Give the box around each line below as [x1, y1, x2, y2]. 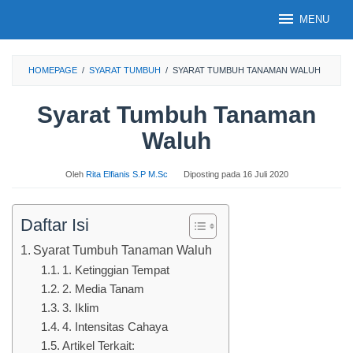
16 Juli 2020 [242, 169, 288, 179]
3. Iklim [61, 302, 99, 314]
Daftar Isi [20, 215, 89, 235]
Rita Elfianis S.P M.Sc [85, 169, 168, 179]
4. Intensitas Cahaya [61, 321, 168, 333]
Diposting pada [183, 169, 243, 179]
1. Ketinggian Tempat [61, 264, 169, 277]
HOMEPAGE [28, 65, 77, 75]
